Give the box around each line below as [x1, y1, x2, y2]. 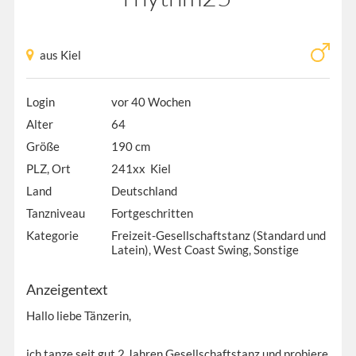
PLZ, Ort [25, 161, 71, 176]
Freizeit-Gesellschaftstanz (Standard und [110, 227, 326, 242]
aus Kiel [39, 47, 81, 62]
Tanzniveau [25, 205, 85, 220]
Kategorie [25, 227, 79, 242]
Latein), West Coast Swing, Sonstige [110, 242, 299, 257]
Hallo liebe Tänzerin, [25, 308, 131, 323]
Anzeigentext [25, 280, 108, 298]
